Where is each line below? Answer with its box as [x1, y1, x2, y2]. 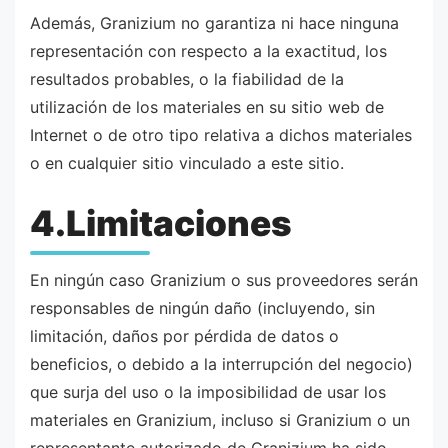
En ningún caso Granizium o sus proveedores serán [30, 270, 418, 291]
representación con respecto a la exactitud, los [30, 40, 387, 61]
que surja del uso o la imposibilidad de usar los [30, 382, 386, 403]
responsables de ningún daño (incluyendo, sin [30, 298, 375, 319]
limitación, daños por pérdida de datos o [30, 326, 339, 347]
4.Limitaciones [30, 202, 292, 245]
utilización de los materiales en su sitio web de [30, 96, 384, 117]
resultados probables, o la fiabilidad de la [30, 68, 344, 89]
